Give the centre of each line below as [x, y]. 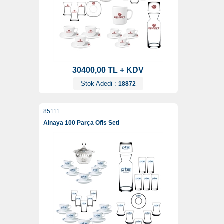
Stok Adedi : [99, 84]
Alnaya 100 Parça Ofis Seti [81, 123]
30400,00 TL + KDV [108, 70]
